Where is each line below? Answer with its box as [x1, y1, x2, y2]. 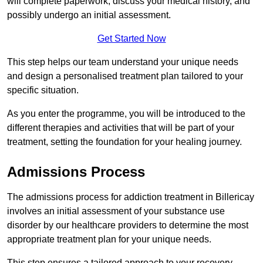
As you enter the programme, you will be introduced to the [7, 108, 245, 119]
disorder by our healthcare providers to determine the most [7, 220, 248, 230]
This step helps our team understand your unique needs [7, 56, 238, 67]
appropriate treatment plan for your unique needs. [7, 234, 214, 244]
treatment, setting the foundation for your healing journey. [7, 136, 242, 147]
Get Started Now [97, 33, 166, 43]
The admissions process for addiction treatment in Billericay [7, 191, 254, 202]
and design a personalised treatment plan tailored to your [7, 70, 243, 81]
